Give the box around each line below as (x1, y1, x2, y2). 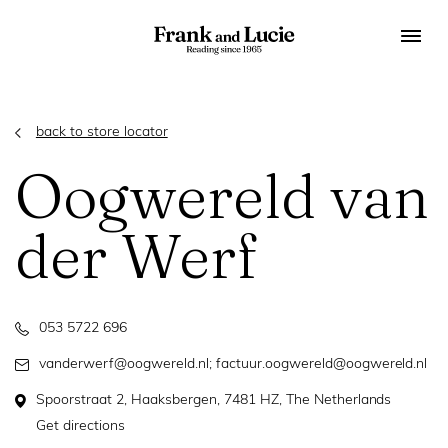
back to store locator (35, 125, 168, 140)
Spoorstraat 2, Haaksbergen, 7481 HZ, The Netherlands (36, 393, 392, 408)
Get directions (36, 419, 125, 434)
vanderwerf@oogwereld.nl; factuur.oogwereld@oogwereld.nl (39, 357, 428, 372)
